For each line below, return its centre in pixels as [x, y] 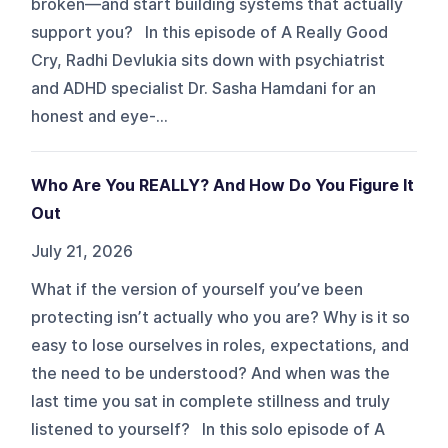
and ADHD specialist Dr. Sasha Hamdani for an [204, 88]
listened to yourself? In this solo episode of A [208, 429]
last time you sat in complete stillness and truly [211, 401]
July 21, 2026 [82, 251]
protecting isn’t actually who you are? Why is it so [221, 317]
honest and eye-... [100, 116]
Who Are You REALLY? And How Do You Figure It [223, 185]
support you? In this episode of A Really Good [210, 32]
